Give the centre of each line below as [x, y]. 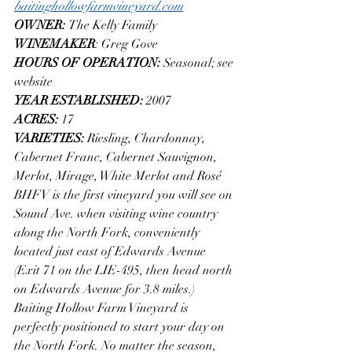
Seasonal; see [200, 62]
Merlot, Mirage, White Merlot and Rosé [118, 176]
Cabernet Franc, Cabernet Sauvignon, [117, 157]
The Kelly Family [113, 25]
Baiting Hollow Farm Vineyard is [103, 308]
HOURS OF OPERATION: [89, 62]
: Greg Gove [126, 44]
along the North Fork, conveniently [108, 232]
